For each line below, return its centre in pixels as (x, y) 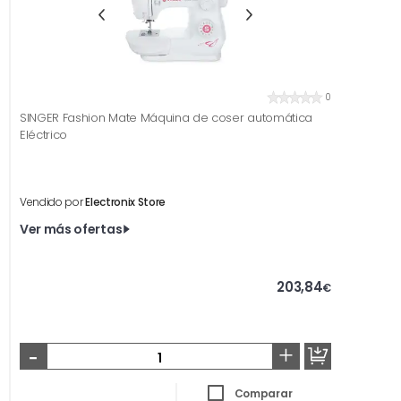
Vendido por (53, 202)
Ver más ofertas (71, 229)
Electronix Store (126, 202)
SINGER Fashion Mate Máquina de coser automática (166, 118)
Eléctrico (44, 135)
